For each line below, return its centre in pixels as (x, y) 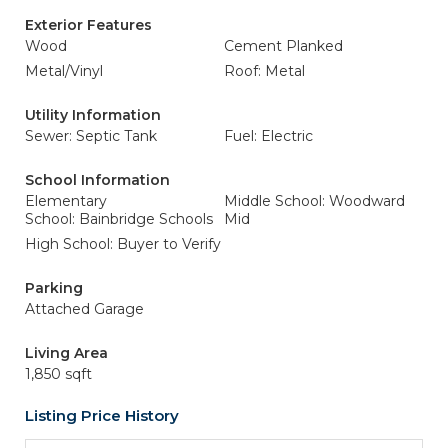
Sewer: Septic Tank (91, 136)
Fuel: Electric (268, 136)
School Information (97, 180)
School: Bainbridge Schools (119, 219)
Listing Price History (102, 415)
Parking (54, 288)
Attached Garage (84, 309)
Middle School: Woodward (314, 201)
